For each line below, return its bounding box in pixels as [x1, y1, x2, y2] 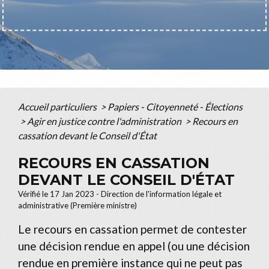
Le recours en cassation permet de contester [18, 222, 247, 236]
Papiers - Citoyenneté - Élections [107, 100, 243, 112]
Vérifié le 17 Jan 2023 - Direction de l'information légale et [18, 189, 222, 199]
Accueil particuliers [18, 100, 98, 112]
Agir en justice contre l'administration [27, 115, 183, 127]
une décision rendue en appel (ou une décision [18, 238, 250, 253]
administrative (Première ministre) [18, 200, 137, 210]
